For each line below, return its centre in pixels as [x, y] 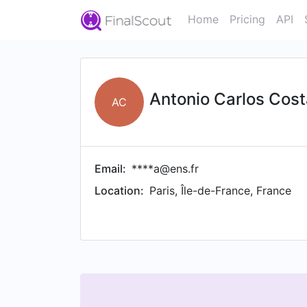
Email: [110, 169]
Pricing [247, 19]
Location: [119, 191]
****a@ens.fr [165, 169]
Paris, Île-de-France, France [220, 191]
